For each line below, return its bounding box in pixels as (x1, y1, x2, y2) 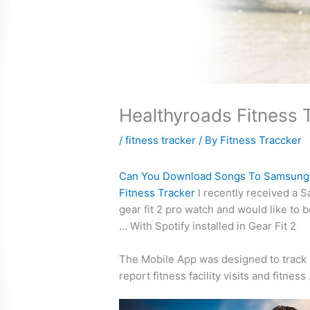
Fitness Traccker (220, 134, 302, 147)
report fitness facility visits (119, 269, 250, 283)
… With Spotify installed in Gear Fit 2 (119, 219, 297, 233)
